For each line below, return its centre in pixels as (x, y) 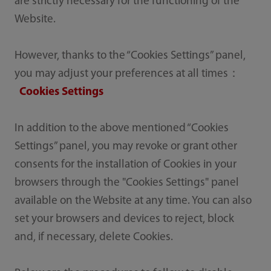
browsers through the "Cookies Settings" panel (126, 183)
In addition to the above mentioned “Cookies (121, 129)
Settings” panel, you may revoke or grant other (126, 147)
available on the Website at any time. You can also (133, 201)
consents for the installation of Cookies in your (125, 165)
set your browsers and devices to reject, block (124, 220)
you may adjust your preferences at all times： (127, 74)
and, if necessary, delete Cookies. (93, 238)
